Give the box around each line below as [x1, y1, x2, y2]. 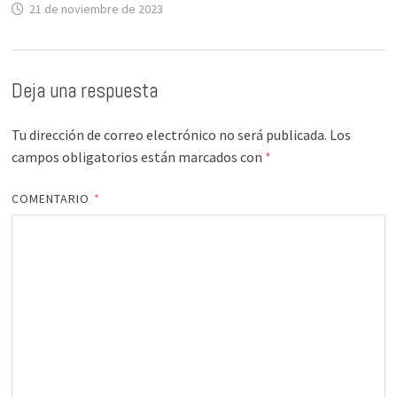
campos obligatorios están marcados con [11, 148, 265, 167]
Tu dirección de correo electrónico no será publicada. [11, 126, 327, 144]
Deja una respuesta [11, 77, 158, 105]
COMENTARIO [11, 191, 94, 207]
